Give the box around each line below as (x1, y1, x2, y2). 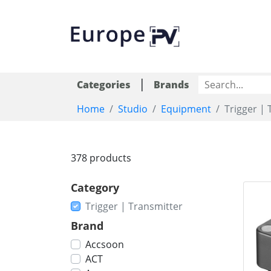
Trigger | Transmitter (85, 200, 183, 213)
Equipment (161, 102, 211, 116)
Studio (118, 102, 148, 116)
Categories (77, 78, 131, 91)
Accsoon (85, 238, 124, 251)
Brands (154, 78, 189, 91)
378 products (71, 151, 131, 165)
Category (71, 180, 119, 195)
